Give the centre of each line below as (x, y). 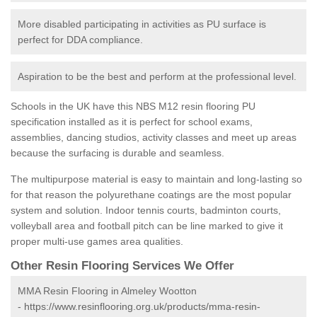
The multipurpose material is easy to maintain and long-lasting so (156, 179)
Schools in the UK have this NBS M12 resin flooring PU (133, 106)
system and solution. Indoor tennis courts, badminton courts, (146, 211)
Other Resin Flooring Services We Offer (122, 266)
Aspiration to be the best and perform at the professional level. (157, 77)
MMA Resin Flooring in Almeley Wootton (107, 291)
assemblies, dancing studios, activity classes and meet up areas (154, 138)
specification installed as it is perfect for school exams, (132, 122)
